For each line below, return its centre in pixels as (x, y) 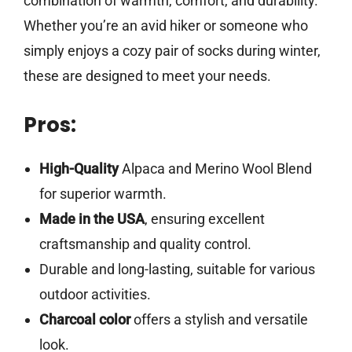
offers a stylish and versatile (219, 320)
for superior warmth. (103, 194)
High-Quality (79, 169)
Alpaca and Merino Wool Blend (215, 169)
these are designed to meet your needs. (147, 76)
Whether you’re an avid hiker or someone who (166, 26)
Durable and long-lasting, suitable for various (177, 269)
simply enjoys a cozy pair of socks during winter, (172, 51)
